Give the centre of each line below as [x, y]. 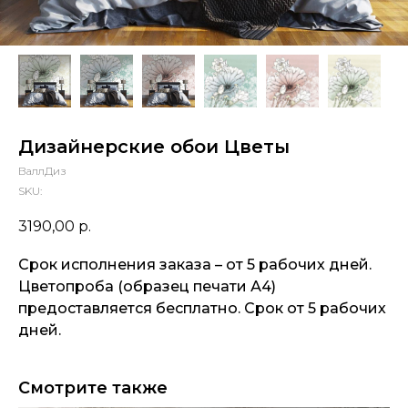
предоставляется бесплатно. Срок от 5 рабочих [202, 309]
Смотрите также [93, 388]
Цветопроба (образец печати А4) [147, 287]
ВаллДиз [42, 171]
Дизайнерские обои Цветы [154, 147]
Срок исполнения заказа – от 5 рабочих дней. [195, 265]
